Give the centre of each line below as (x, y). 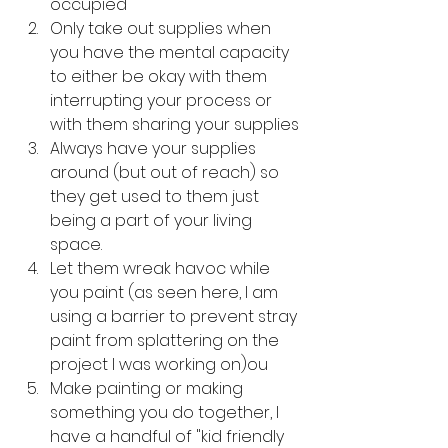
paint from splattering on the (166, 340)
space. (76, 244)
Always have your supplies (155, 148)
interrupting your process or (163, 100)
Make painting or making (148, 388)
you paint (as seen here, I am (166, 292)
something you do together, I (166, 412)
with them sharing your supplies (174, 124)
